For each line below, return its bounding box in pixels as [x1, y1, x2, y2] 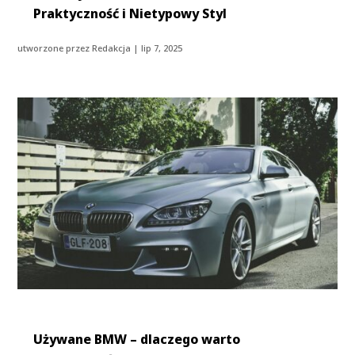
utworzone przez [17, 41, 93, 54]
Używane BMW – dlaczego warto [33, 330, 241, 348]
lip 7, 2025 [141, 41, 183, 54]
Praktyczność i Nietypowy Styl [33, 4, 227, 22]
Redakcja [92, 41, 132, 54]
